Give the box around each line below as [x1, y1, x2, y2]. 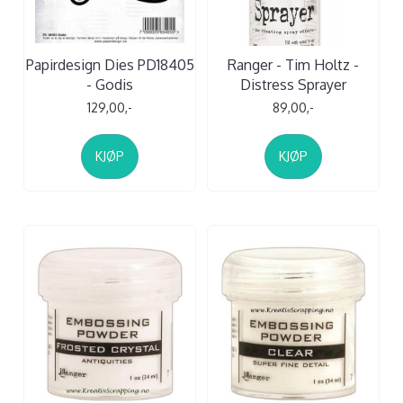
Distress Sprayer [240, 75, 346, 94]
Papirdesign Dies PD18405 [25, 55, 194, 74]
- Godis [86, 75, 133, 94]
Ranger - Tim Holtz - [228, 55, 359, 74]
